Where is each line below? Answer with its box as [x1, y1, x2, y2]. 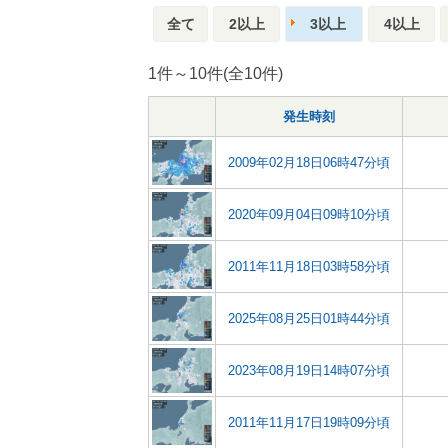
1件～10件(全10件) [148, 65, 283, 82]
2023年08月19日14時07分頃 [228, 363, 390, 378]
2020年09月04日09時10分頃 [228, 207, 390, 222]
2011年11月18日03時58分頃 [228, 259, 390, 274]
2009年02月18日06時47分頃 [228, 155, 390, 170]
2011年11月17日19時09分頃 [228, 415, 390, 430]
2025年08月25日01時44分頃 [228, 311, 390, 326]
